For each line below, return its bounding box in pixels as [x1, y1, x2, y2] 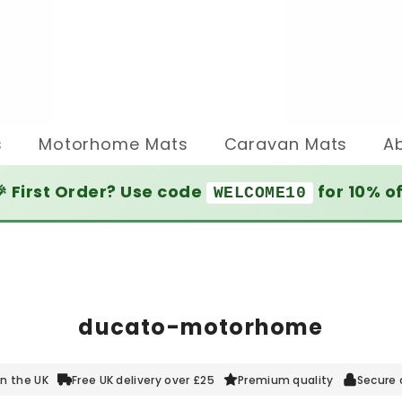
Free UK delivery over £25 [71, 371, 214, 388]
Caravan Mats [223, 133, 348, 155]
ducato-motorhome [78, 312, 324, 342]
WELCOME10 [213, 184, 307, 202]
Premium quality [237, 371, 334, 388]
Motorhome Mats [38, 133, 188, 155]
